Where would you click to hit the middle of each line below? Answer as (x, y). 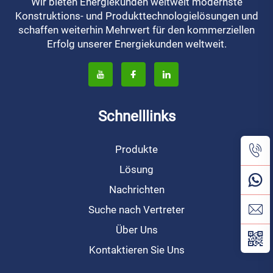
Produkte (136, 150)
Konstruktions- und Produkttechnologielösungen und (136, 16)
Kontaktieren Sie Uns (136, 250)
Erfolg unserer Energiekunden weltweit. (136, 44)
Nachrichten (136, 190)
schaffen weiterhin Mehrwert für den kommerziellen (136, 30)
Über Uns (136, 230)
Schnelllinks (136, 117)
